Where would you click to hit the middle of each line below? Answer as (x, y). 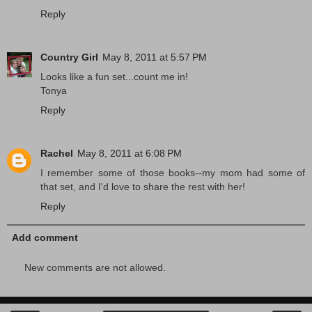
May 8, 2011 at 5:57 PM (155, 57)
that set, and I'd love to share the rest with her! (143, 186)
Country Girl (69, 57)
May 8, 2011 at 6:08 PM (130, 153)
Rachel (57, 153)
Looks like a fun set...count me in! (114, 76)
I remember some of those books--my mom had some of (173, 172)
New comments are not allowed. (95, 268)
